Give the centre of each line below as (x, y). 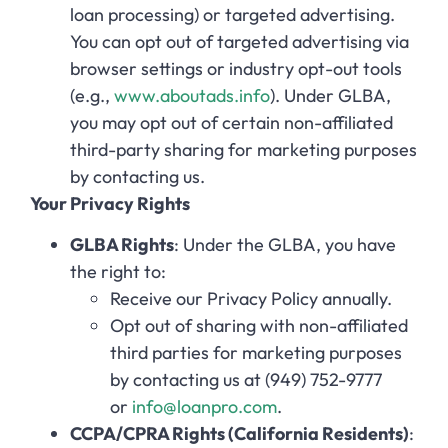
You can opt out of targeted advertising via (239, 41)
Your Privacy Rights (110, 203)
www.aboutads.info (192, 95)
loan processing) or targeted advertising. (232, 14)
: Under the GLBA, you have (285, 245)
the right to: (118, 272)
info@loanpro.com (204, 407)
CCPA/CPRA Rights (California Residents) (239, 434)
